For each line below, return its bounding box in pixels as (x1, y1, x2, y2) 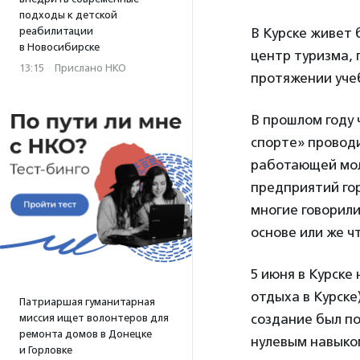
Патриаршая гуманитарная (19, 296, 155, 308)
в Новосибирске (19, 41, 100, 53)
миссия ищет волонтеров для (19, 312, 169, 324)
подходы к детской (19, 9, 117, 21)
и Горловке (19, 344, 72, 356)
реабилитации (19, 25, 93, 37)
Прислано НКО (55, 62, 126, 74)
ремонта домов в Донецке (19, 328, 152, 340)
